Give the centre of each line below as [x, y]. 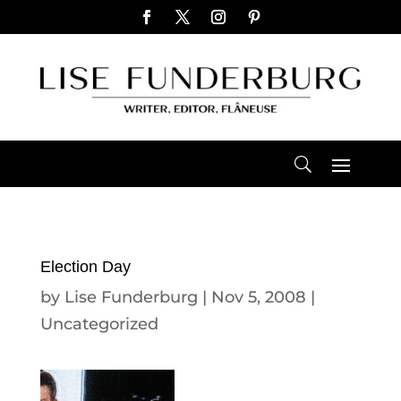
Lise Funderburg [131, 297]
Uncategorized [99, 324]
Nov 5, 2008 [258, 297]
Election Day [85, 266]
